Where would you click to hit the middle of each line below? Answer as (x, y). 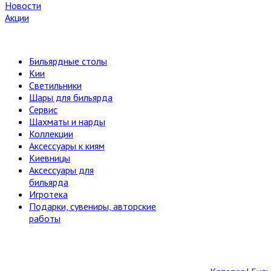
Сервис (43, 110)
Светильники (55, 86)
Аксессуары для (61, 170)
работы (45, 219)
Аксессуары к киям (67, 146)
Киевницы (50, 158)
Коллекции (51, 134)
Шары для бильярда (71, 98)
